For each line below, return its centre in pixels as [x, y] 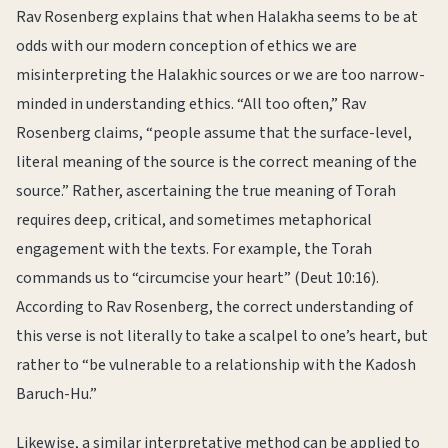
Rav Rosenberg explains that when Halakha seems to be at [217, 17]
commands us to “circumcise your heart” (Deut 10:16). [197, 278]
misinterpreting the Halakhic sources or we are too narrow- [220, 75]
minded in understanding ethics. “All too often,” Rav [191, 104]
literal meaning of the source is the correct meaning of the [216, 162]
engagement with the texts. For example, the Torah [194, 249]
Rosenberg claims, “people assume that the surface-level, [214, 133]
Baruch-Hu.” [56, 394]
